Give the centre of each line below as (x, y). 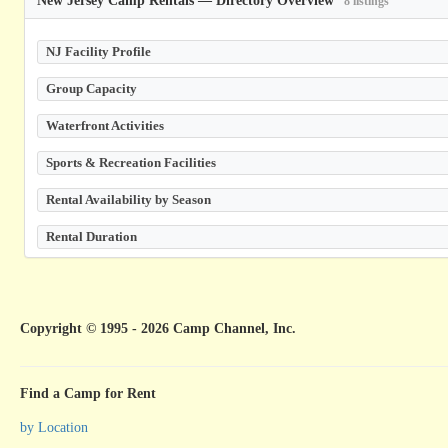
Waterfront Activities (105, 125)
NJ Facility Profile (98, 51)
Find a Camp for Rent (88, 393)
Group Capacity (91, 88)
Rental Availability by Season (128, 199)
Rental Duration (91, 236)
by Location (54, 427)
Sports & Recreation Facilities (131, 162)
